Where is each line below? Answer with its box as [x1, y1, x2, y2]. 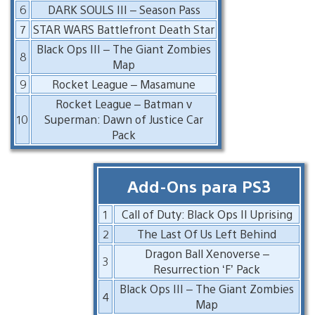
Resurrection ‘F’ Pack [153, 261, 260, 276]
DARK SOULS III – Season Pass [47, 1, 200, 17]
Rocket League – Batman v [56, 96, 192, 111]
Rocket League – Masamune [52, 76, 195, 91]
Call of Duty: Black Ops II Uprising [121, 206, 292, 221]
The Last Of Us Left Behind [137, 226, 276, 241]
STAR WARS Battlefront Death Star [33, 21, 214, 37]
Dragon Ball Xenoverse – [144, 245, 269, 261]
